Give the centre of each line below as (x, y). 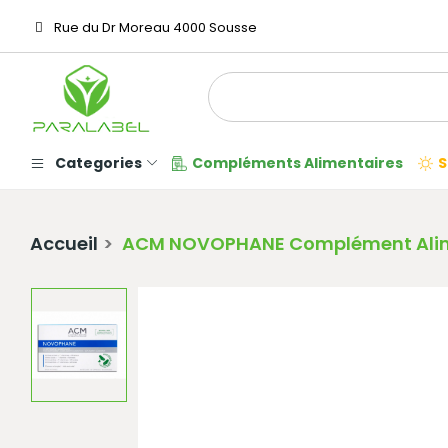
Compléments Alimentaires (297, 163)
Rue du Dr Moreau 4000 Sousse (154, 27)
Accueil (64, 244)
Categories (98, 163)
